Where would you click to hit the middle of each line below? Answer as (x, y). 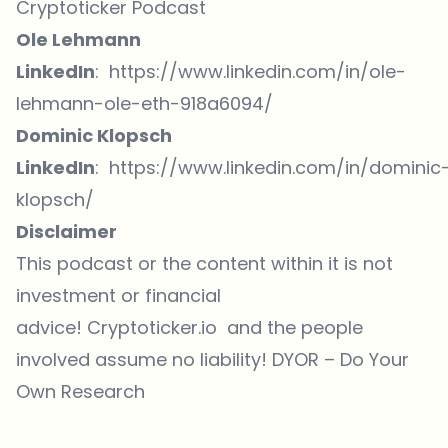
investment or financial (118, 296)
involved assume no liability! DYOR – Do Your (212, 360)
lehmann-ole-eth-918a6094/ (144, 104)
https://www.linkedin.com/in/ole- (257, 72)
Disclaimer (66, 232)
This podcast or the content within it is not (204, 264)
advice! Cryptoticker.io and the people (189, 328)
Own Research (80, 392)
